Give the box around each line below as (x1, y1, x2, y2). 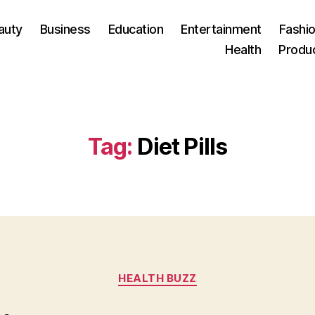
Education (108, 21, 164, 37)
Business (39, 21, 91, 37)
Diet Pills (136, 133, 228, 160)
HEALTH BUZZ (117, 271, 198, 285)
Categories (157, 264, 219, 279)
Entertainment (181, 21, 262, 37)
